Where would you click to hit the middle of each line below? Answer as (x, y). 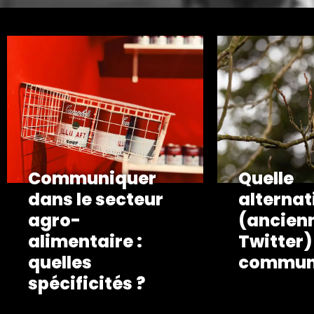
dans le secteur (96, 199)
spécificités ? (87, 284)
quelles (60, 262)
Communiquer (92, 178)
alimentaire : (85, 241)
